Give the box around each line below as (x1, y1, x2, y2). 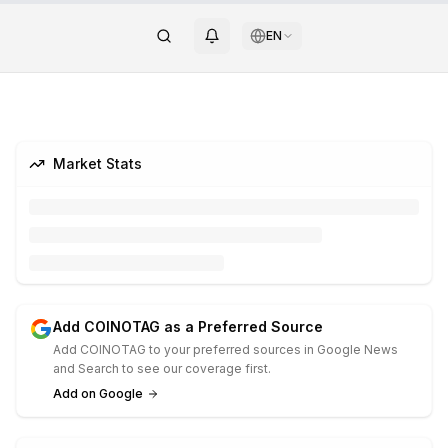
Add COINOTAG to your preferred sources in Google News (53, 342, 398, 357)
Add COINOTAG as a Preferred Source (53, 318, 323, 335)
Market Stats (53, 155, 142, 172)
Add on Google (53, 386, 143, 401)
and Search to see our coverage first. (53, 361, 271, 376)
